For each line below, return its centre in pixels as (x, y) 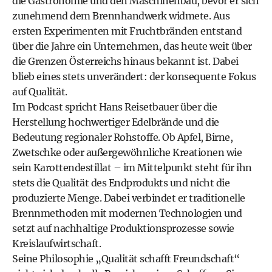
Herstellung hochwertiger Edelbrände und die (116, 122)
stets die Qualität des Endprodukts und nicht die (121, 183)
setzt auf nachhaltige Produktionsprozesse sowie (123, 228)
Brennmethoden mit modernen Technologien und (127, 213)
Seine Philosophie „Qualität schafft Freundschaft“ (126, 259)
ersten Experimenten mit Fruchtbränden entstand (127, 31)
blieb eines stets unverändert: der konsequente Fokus (134, 76)
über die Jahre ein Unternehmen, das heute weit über (132, 46)
